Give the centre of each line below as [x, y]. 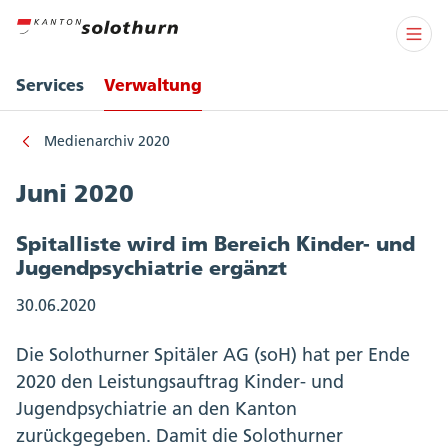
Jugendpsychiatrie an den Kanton [156, 409]
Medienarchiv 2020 [107, 141]
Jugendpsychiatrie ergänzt [151, 267]
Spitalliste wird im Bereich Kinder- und [215, 243]
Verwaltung [153, 84]
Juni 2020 [75, 193]
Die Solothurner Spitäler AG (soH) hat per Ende [213, 355]
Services [50, 84]
